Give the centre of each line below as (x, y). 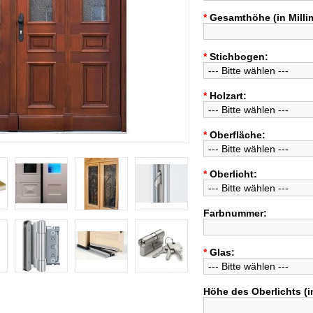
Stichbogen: (239, 57)
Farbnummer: (235, 213)
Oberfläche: (238, 135)
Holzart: (228, 96)
